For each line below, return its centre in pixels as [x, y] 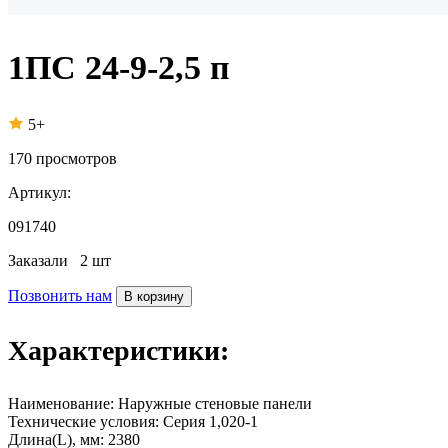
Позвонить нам [60, 295]
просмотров [76, 158]
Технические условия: [83, 421]
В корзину [154, 296]
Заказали [44, 260]
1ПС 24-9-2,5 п [119, 67]
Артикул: [39, 192]
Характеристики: [118, 350]
